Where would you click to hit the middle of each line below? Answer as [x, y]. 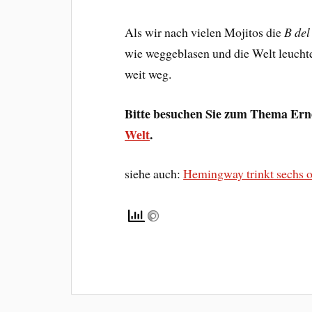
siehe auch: [154, 174]
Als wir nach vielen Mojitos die [205, 32]
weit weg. [148, 73]
